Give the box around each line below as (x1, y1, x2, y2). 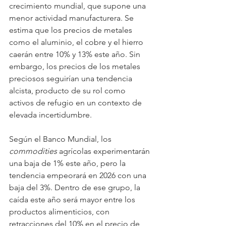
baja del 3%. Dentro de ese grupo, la (9, 182, 142, 192)
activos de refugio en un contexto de (9, 97, 144, 107)
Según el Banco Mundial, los (9, 134, 114, 144)
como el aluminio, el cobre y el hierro (9, 37, 145, 47)
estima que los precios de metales (9, 25, 134, 35)
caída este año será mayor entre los (9, 194, 137, 204)
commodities (9, 146, 57, 156)
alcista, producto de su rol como (9, 85, 128, 95)
